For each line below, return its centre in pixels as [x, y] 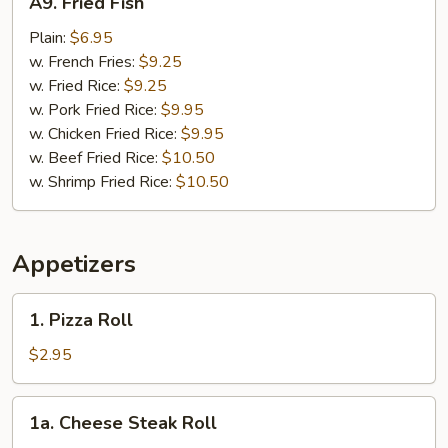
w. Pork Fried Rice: [95, 110]
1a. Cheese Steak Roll [123, 423]
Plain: [49, 38]
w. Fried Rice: [76, 86]
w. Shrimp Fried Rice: [102, 182]
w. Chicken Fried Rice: [105, 134]
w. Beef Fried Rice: [95, 158]
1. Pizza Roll [81, 320]
